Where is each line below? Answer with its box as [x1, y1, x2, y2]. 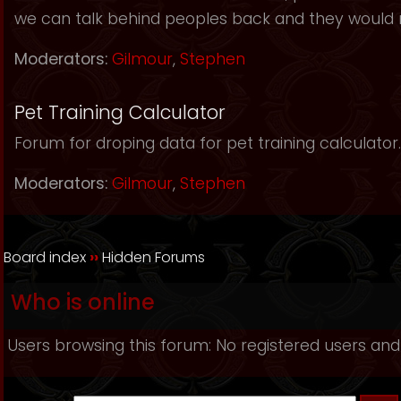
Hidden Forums [102, 247, 205, 268]
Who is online [11, 287, 155, 317]
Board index [4, 247, 86, 268]
